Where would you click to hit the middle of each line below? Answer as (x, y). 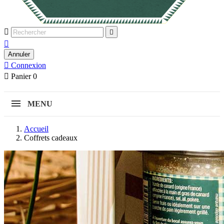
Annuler (19, 54)
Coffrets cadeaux (51, 138)
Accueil (36, 129)
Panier (21, 76)
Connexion (28, 65)
